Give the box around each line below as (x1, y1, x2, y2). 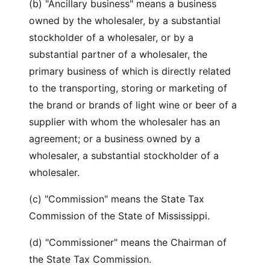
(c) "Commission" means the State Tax (29, 193, 204, 205)
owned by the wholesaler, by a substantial (29, 14, 221, 27)
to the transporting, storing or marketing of (29, 82, 227, 94)
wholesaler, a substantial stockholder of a (29, 149, 219, 162)
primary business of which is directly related (29, 65, 231, 77)
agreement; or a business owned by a (29, 133, 200, 145)
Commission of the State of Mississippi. (29, 210, 213, 222)
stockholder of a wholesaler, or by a (29, 31, 193, 43)
